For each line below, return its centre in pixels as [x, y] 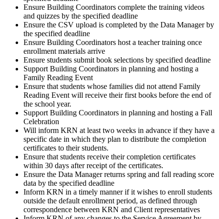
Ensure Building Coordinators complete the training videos [114, 7]
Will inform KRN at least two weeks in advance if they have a [119, 131]
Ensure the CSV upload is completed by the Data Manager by [119, 25]
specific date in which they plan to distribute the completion [115, 139]
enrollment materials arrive [64, 51]
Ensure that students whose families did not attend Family [112, 87]
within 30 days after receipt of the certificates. [93, 166]
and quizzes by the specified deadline [81, 16]
